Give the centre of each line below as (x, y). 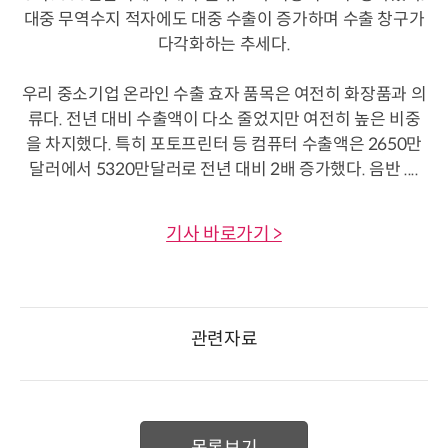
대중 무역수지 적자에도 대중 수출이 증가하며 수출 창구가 (224, 19)
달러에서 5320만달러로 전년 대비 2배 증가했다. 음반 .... (224, 169)
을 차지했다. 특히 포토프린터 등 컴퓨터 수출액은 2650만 (224, 144)
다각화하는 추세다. (224, 44)
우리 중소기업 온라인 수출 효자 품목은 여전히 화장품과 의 (224, 94)
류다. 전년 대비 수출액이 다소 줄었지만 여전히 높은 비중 (224, 119)
